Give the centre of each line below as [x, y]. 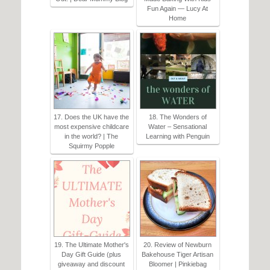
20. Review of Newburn [177, 245]
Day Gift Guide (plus [91, 255]
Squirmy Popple [91, 146]
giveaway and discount [91, 264]
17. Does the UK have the [91, 117]
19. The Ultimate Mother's [91, 245]
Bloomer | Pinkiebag [177, 264]
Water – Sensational [177, 127]
